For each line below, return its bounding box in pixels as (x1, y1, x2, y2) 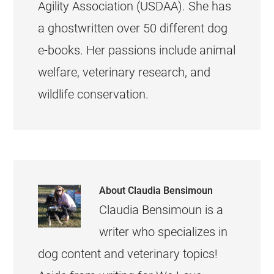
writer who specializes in (99, 224, 228, 239)
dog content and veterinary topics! (38, 246, 218, 261)
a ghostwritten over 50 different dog (38, 21, 228, 35)
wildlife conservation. (38, 87, 149, 102)
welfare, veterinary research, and (38, 65, 211, 80)
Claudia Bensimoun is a (99, 202, 224, 217)
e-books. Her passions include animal (38, 43, 236, 57)
